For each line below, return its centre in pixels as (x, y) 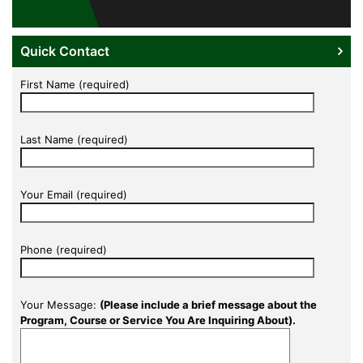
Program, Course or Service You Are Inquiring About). (158, 320)
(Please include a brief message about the (208, 304)
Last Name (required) (74, 139)
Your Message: (60, 304)
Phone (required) (64, 249)
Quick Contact (65, 51)
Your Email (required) (74, 194)
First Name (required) (75, 84)
